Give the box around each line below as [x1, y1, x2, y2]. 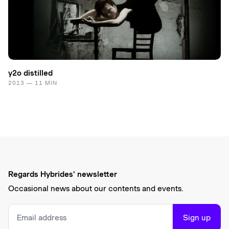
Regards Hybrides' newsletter [8, 169, 117, 179]
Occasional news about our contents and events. [8, 184, 184, 193]
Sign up [183, 213, 211, 222]
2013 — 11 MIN [8, 79, 57, 86]
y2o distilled [8, 68, 53, 78]
